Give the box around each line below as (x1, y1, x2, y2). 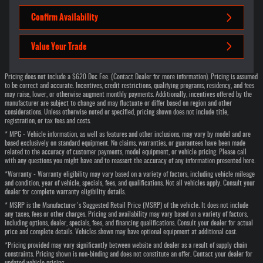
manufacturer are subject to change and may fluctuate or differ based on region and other (5, 100, 232, 107)
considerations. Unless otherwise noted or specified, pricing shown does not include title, (5, 109, 228, 116)
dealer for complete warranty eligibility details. (5, 188, 126, 196)
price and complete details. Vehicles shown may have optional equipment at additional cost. (5, 228, 237, 236)
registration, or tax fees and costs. (5, 117, 91, 125)
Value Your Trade (31, 39, 86, 53)
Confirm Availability (31, 11, 98, 24)
